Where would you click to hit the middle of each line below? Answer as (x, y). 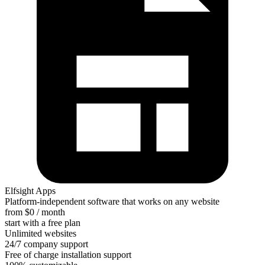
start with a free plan (43, 223)
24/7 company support (46, 244)
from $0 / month (35, 212)
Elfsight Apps (30, 191)
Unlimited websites (41, 233)
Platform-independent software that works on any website (112, 201)
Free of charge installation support (68, 255)
